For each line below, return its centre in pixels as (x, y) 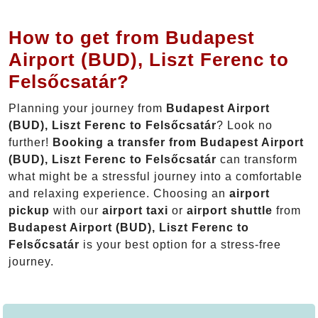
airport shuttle (230, 211)
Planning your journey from (87, 109)
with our (76, 211)
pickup (29, 211)
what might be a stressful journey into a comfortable (155, 177)
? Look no (245, 126)
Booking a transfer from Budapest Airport (178, 143)
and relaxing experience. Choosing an (119, 194)
